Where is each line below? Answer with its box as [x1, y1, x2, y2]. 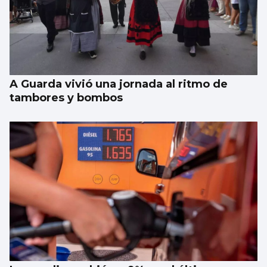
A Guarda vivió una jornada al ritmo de [10, 77, 228, 91]
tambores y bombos [10, 91, 123, 105]
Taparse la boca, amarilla [10, 20, 150, 34]
